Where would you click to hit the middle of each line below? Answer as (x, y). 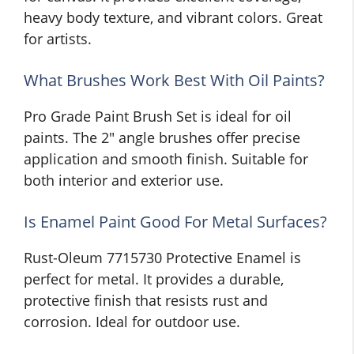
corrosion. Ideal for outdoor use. (132, 322)
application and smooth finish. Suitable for (166, 159)
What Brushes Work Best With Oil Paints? (174, 81)
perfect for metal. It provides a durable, (154, 279)
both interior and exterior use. (124, 181)
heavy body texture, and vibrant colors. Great (173, 18)
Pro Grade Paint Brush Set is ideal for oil (158, 117)
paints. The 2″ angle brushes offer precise (162, 138)
